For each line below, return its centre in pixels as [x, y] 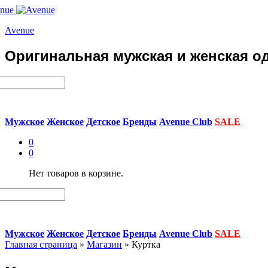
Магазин [104, 244]
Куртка [146, 244]
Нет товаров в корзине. [76, 173]
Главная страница [41, 244]
